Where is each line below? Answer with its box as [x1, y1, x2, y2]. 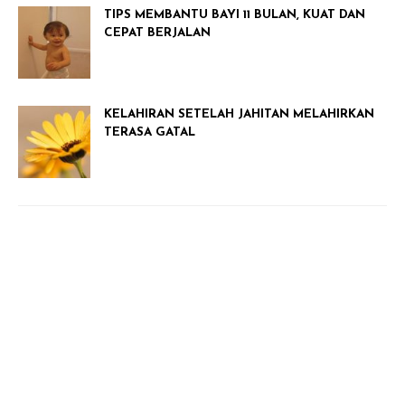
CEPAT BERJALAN [104, 27, 211, 39]
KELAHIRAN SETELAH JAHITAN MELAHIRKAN [104, 108, 374, 120]
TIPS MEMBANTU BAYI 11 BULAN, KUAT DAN [104, 9, 365, 21]
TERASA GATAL [104, 127, 195, 138]
